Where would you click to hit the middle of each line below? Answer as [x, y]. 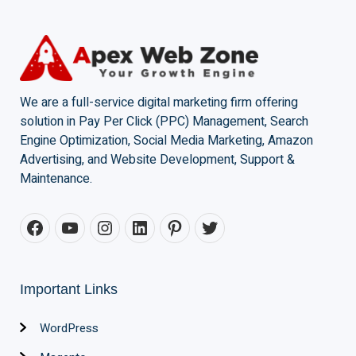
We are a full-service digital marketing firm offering [159, 103]
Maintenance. [56, 179]
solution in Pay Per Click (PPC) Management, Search [164, 122]
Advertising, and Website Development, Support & [157, 160]
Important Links [69, 290]
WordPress [69, 329]
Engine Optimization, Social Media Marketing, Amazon [166, 141]
